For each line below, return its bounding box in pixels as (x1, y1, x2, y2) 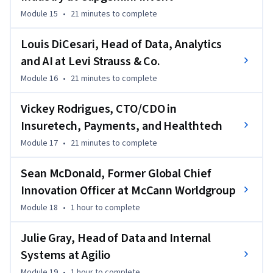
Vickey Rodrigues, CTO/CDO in (21, 100, 177, 118)
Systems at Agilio (21, 246, 111, 264)
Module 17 (21, 136, 58, 149)
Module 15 (21, 7, 58, 20)
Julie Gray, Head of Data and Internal (21, 229, 211, 247)
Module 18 (21, 201, 58, 214)
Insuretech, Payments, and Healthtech (21, 117, 223, 135)
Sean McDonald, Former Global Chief (21, 165, 211, 182)
